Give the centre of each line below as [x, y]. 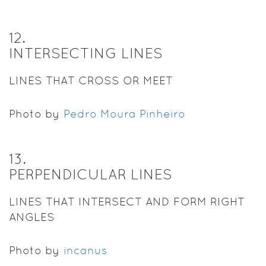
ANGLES [32, 217]
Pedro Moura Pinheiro [124, 113]
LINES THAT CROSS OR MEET [91, 80]
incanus [85, 250]
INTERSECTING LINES [86, 53]
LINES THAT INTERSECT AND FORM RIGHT [127, 201]
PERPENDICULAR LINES [91, 174]
